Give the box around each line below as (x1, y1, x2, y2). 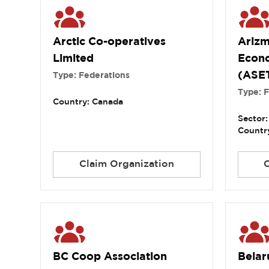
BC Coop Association (53, 252, 168, 262)
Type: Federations (53, 72, 130, 80)
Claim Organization (79, 160, 174, 169)
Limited (53, 54, 94, 64)
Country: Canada (53, 98, 124, 106)
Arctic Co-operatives (53, 37, 166, 47)
